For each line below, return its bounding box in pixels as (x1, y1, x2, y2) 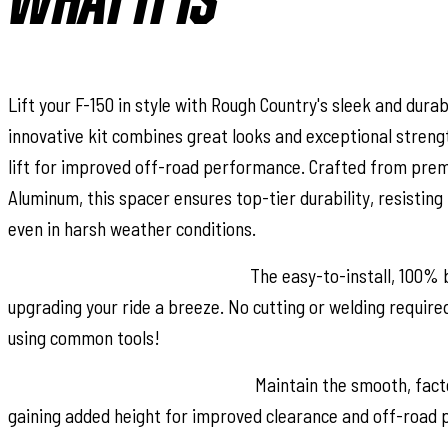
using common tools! (8, 325, 160, 349)
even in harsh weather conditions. (8, 216, 256, 240)
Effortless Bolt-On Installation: (8, 263, 246, 287)
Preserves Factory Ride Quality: (8, 372, 251, 396)
